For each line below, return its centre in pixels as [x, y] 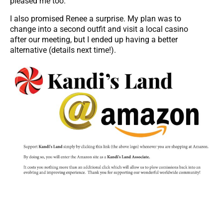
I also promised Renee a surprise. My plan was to [96, 18]
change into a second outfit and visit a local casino [99, 29]
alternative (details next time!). [63, 50]
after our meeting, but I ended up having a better [94, 39]
